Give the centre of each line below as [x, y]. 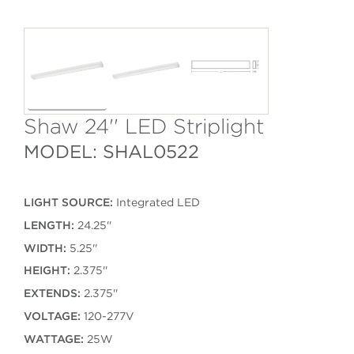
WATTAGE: [53, 339]
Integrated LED [156, 203]
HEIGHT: [47, 271]
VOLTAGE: [52, 316]
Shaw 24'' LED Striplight [143, 127]
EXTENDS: [52, 294]
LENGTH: [49, 225]
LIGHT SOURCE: [68, 203]
